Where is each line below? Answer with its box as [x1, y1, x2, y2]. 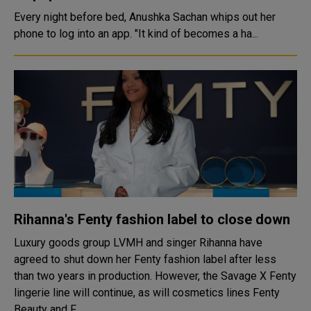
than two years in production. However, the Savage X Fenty [14, 269, 155, 283]
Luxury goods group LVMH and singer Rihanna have [14, 236, 262, 249]
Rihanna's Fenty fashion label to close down [14, 211, 290, 228]
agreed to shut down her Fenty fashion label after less [14, 253, 276, 266]
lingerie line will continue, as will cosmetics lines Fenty [14, 286, 280, 299]
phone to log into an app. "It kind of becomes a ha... [135, 27, 258, 40]
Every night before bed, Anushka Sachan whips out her [14, 10, 276, 24]
